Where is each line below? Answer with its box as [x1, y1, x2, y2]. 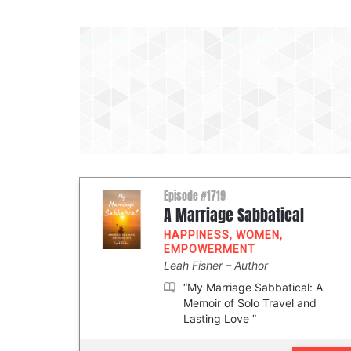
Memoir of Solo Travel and [183, 296, 317, 309]
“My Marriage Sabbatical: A [183, 280, 323, 294]
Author [234, 259, 268, 272]
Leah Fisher [164, 259, 226, 272]
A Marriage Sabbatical [164, 204, 304, 227]
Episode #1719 [164, 188, 226, 204]
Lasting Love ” [183, 312, 256, 325]
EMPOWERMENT [164, 243, 255, 255]
